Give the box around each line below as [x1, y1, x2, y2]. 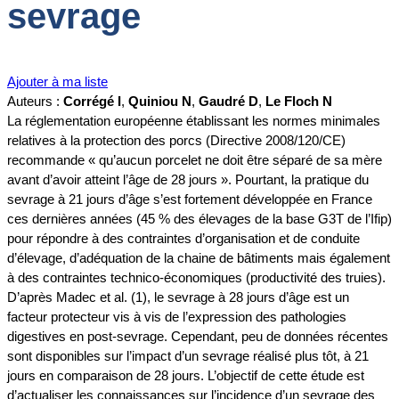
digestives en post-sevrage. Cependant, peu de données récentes [7, 329, 388, 345]
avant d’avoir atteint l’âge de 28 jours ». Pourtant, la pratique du [7, 172, 369, 188]
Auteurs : [7, 94, 63, 110]
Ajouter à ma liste [7, 74, 108, 90]
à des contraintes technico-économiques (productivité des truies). [7, 270, 386, 286]
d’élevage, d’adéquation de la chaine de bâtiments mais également [7, 250, 390, 266]
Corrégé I [63, 94, 121, 110]
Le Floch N [265, 94, 332, 110]
